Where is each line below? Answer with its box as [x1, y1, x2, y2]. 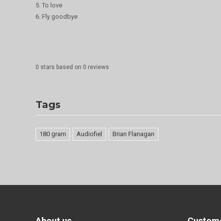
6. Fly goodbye [36, 13, 77, 21]
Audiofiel [76, 130, 102, 138]
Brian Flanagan [112, 130, 154, 138]
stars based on [39, 64, 83, 71]
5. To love [36, 1, 62, 9]
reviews [86, 64, 109, 71]
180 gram [39, 130, 66, 138]
